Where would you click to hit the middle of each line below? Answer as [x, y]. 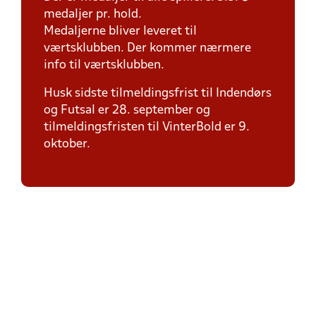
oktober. [67, 144]
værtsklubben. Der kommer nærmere [147, 48]
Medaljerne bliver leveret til [120, 31]
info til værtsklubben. [104, 65]
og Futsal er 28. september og [127, 110]
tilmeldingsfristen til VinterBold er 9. [147, 127]
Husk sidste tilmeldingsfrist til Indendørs [158, 93]
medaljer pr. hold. [94, 14]
